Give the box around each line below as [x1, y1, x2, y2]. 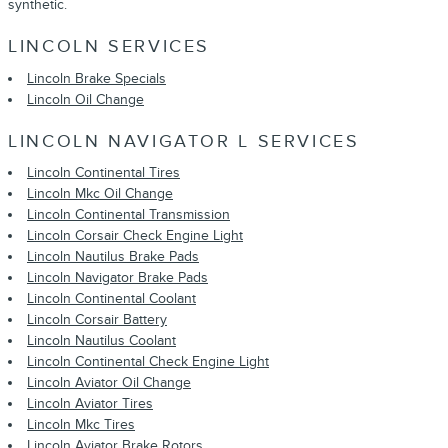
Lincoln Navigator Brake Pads [27, 269, 208, 286]
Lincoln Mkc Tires [27, 416, 135, 433]
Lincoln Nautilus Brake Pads [27, 248, 199, 265]
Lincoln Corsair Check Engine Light [27, 227, 243, 244]
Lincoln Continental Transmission [27, 206, 230, 223]
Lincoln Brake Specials [27, 69, 166, 87]
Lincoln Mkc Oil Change [27, 185, 173, 202]
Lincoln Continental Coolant [27, 290, 196, 307]
